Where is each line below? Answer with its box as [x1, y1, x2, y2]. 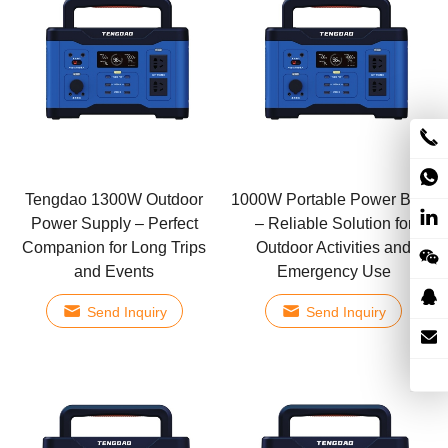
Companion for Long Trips [22, 238, 207, 256]
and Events [74, 262, 155, 280]
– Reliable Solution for [254, 214, 413, 232]
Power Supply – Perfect [30, 214, 198, 232]
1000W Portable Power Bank [230, 190, 437, 208]
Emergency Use [276, 262, 391, 280]
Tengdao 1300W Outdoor [25, 190, 204, 208]
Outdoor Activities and [256, 238, 412, 256]
